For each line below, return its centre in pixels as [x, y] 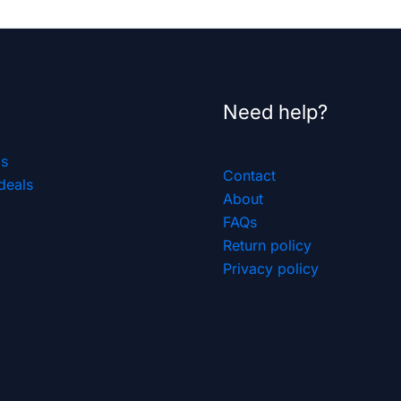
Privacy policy [271, 268]
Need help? [275, 112]
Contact [249, 175]
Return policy [267, 245]
